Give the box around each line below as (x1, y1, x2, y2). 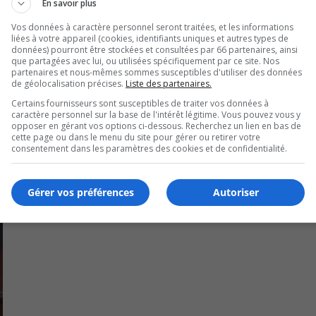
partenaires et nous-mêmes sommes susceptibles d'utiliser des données (11, 66, 302, 78)
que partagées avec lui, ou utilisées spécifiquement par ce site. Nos (11, 54, 279, 67)
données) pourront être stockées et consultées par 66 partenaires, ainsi (11, 43, 298, 56)
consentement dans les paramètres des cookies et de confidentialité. (11, 142, 287, 154)
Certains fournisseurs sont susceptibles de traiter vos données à (11, 97, 269, 109)
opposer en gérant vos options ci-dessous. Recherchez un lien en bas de (11, 119, 301, 132)
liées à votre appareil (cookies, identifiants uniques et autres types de (11, 32, 288, 44)
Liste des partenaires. (126, 77, 212, 90)
